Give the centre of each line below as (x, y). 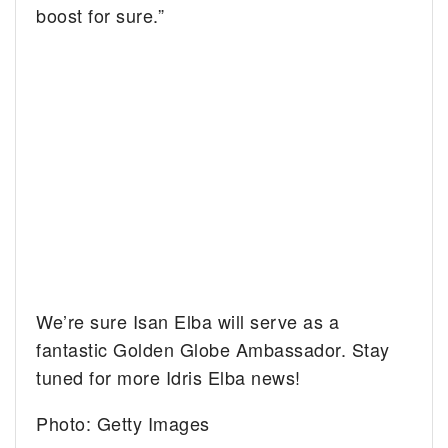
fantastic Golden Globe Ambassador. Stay (213, 348)
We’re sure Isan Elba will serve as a (188, 320)
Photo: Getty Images (123, 422)
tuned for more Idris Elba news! (168, 376)
